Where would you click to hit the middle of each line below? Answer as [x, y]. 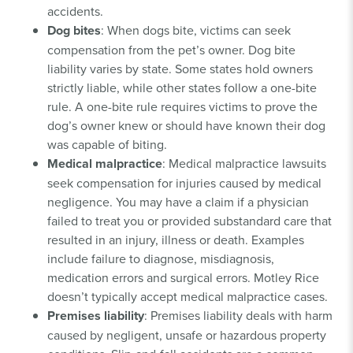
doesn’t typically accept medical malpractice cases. [188, 296]
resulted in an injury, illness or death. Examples [176, 239]
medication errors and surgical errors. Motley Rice [183, 277]
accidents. [75, 11]
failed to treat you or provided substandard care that [190, 220]
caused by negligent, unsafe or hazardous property [187, 334]
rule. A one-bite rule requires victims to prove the [182, 106]
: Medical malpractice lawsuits [244, 163]
